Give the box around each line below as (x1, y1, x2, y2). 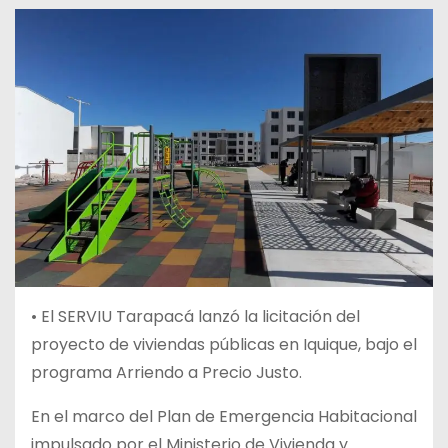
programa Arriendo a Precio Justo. (31, 361, 302, 385)
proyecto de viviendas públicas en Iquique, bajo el (31, 333, 417, 357)
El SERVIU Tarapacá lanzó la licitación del (41, 305, 360, 329)
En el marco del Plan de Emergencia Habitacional (31, 405, 417, 429)
